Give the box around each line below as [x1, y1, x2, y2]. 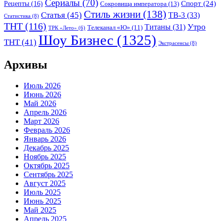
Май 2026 [24, 99, 56, 108]
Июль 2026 [24, 81, 61, 90]
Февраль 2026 [24, 126, 70, 135]
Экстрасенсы [158, 40, 188, 46]
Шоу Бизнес [38, 32, 113, 48]
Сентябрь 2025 [24, 170, 73, 179]
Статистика [4, 13, 31, 19]
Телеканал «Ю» [87, 24, 130, 32]
